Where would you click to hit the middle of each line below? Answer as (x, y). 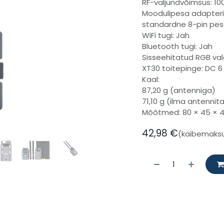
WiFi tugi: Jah (166, 35)
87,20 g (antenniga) (179, 90)
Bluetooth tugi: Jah (177, 46)
